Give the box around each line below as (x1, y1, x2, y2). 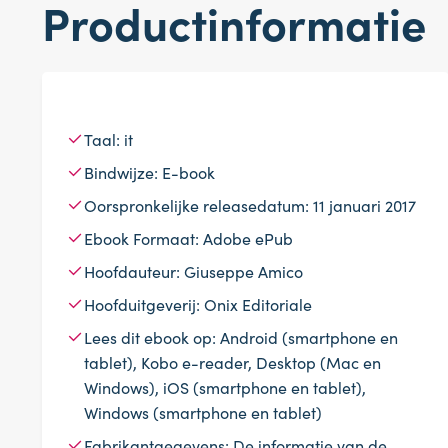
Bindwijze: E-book (84, 160, 215, 183)
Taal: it (84, 127, 133, 150)
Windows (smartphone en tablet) (84, 400, 322, 423)
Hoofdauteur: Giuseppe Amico (84, 259, 303, 282)
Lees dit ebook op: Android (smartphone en (84, 325, 398, 348)
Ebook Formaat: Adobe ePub (84, 226, 293, 249)
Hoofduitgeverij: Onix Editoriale (84, 292, 312, 315)
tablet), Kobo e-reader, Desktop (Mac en (84, 350, 381, 373)
